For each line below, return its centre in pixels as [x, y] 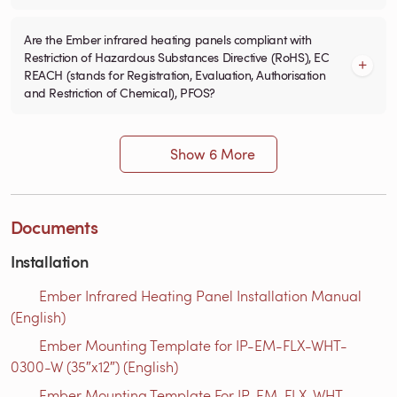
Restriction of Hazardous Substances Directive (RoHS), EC [177, 56]
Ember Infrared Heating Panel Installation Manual [200, 295]
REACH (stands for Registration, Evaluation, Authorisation [175, 74]
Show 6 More [213, 154]
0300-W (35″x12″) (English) [94, 366]
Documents [54, 226]
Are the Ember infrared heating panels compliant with [168, 39]
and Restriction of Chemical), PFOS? [120, 92]
